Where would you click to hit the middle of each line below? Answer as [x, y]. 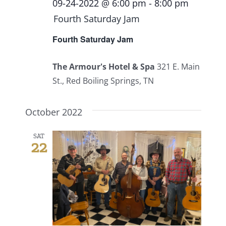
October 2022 [53, 112]
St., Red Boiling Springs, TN [103, 81]
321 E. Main [178, 67]
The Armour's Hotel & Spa [104, 67]
